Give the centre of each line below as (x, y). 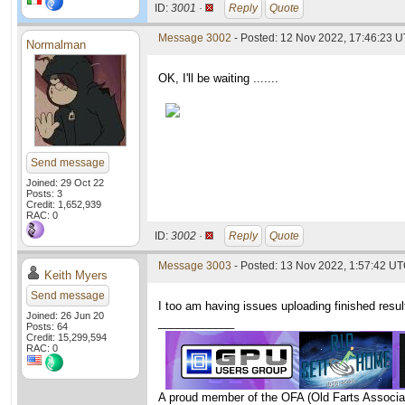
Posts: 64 (47, 326)
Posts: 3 (44, 193)
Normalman (56, 45)
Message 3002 (195, 38)
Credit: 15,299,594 (66, 337)
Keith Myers (76, 275)
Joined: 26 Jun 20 (65, 316)
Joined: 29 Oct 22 (65, 183)
